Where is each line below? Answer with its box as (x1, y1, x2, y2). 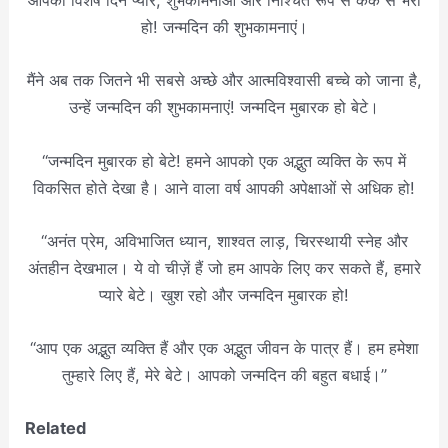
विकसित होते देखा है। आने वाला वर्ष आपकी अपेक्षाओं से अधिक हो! (33, 177, 415, 198)
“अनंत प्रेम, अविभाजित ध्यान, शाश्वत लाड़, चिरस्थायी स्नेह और (40, 230, 408, 251)
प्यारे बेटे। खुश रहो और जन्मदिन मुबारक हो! (99, 284, 349, 305)
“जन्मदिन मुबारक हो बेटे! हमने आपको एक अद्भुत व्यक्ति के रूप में (42, 150, 406, 171)
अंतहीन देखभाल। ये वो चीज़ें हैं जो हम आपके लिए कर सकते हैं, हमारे (27, 257, 421, 278)
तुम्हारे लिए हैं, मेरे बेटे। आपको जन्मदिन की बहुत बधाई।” (61, 365, 387, 385)
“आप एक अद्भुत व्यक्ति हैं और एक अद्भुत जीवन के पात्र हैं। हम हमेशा (29, 338, 419, 358)
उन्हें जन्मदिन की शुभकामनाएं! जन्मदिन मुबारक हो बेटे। (69, 97, 379, 118)
